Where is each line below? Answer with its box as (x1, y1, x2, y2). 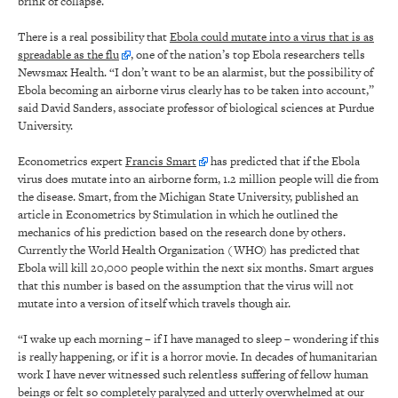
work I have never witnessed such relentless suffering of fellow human (18, 366, 369, 384)
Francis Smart (125, 153, 196, 171)
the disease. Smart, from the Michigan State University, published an (18, 188, 359, 206)
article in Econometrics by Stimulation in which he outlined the (18, 206, 338, 224)
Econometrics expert (18, 153, 125, 171)
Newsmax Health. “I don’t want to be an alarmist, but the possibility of (18, 64, 373, 82)
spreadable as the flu (18, 46, 119, 64)
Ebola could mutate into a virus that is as (170, 28, 374, 46)
